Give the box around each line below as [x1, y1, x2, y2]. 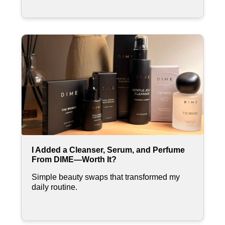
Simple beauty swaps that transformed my [32, 172, 180, 181]
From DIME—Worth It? [32, 155, 119, 164]
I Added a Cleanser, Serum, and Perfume [32, 145, 185, 154]
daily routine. [32, 182, 77, 191]
